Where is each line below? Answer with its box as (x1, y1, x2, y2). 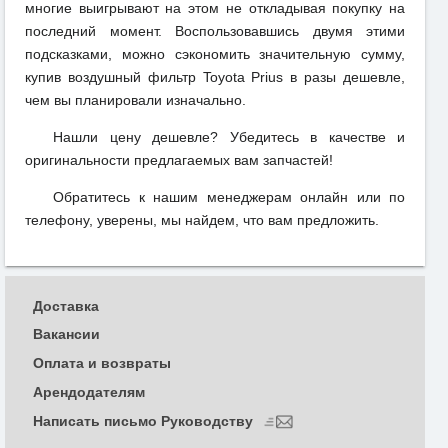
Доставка (33, 297, 99, 314)
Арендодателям (33, 384, 145, 401)
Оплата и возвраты (33, 355, 171, 372)
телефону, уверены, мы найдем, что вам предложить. (25, 211, 379, 228)
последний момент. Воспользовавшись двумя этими (25, 22, 405, 39)
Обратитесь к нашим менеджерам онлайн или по (53, 188, 405, 205)
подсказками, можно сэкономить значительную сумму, (25, 45, 405, 62)
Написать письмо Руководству (33, 412, 257, 429)
